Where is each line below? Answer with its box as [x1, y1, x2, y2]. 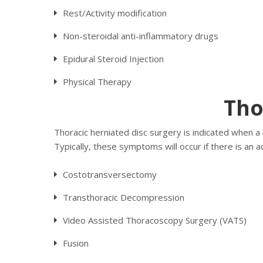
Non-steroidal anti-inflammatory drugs [63, 30, 218, 42]
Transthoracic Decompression [63, 191, 184, 203]
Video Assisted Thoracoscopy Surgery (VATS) [63, 214, 247, 226]
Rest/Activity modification [63, 7, 167, 19]
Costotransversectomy [63, 168, 157, 180]
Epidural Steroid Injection [63, 53, 164, 65]
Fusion [63, 237, 89, 249]
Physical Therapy [63, 76, 131, 87]
